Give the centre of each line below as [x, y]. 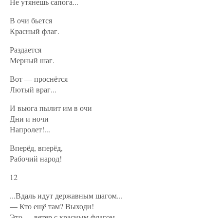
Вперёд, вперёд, [36, 148]
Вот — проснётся [39, 79]
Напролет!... [30, 129]
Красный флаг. [35, 31]
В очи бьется [31, 20]
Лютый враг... [33, 89]
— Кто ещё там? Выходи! [52, 206]
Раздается [26, 49]
